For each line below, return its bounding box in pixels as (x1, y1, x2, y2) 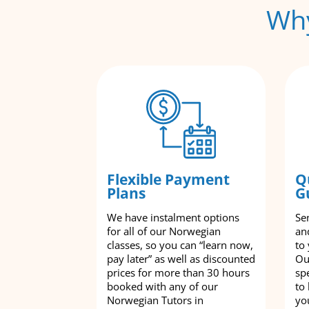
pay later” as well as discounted (107, 252, 255, 266)
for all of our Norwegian (107, 224, 221, 238)
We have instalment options (107, 210, 239, 224)
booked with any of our (107, 279, 218, 293)
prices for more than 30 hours (107, 266, 250, 279)
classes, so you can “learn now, (107, 238, 253, 252)
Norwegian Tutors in (107, 293, 203, 307)
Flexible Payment (107, 170, 230, 189)
